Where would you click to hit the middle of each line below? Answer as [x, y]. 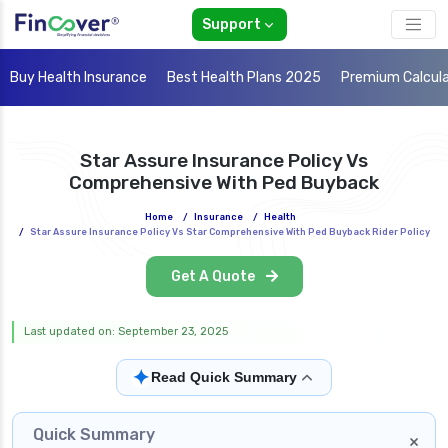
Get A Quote [214, 277]
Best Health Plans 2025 [244, 78]
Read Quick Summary [224, 377]
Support [231, 25]
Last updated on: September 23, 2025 [126, 332]
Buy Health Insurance [78, 78]
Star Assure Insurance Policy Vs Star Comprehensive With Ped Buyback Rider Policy [229, 232]
